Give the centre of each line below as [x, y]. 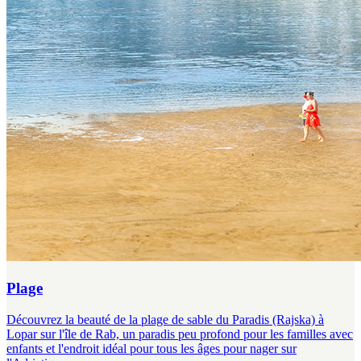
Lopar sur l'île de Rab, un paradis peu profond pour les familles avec [180, 334]
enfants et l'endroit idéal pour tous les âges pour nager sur [151, 348]
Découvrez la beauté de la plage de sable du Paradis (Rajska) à [165, 319]
